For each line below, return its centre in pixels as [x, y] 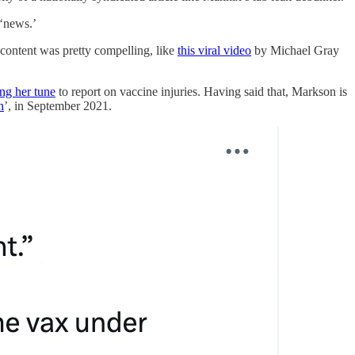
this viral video [214, 50]
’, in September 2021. [58, 105]
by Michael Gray [295, 50]
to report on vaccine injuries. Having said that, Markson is [201, 91]
